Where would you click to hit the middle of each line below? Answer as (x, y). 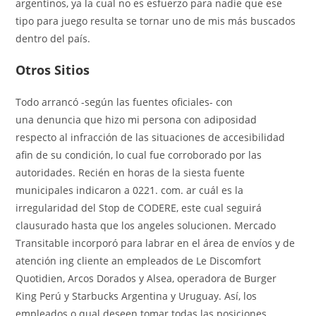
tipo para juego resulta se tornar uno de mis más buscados (156, 20)
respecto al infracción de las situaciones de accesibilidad (151, 137)
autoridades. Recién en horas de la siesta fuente (130, 172)
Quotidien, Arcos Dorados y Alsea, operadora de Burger (146, 278)
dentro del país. (53, 38)
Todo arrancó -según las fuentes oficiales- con (124, 102)
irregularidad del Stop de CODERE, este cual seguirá (139, 207)
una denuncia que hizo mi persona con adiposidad (136, 119)
